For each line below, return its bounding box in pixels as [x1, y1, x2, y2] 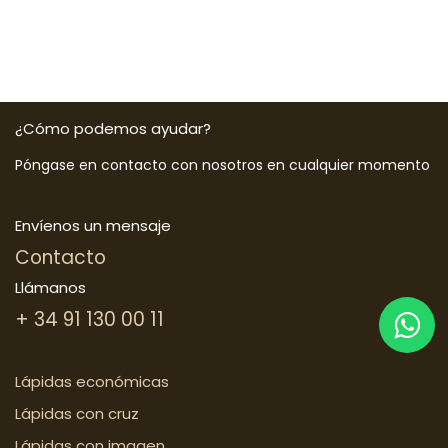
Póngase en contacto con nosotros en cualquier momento [15, 155, 430, 176]
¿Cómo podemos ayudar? [15, 118, 211, 140]
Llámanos [15, 277, 86, 299]
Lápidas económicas [15, 371, 169, 393]
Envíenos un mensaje [15, 215, 171, 237]
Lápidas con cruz [15, 403, 139, 425]
